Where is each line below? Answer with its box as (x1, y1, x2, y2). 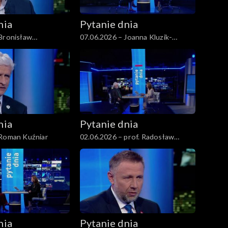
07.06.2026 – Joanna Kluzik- (79, 32, 173, 41)
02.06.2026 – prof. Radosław (79, 132, 175, 141)
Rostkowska (79, 43, 121, 52)
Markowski (79, 142, 116, 152)
